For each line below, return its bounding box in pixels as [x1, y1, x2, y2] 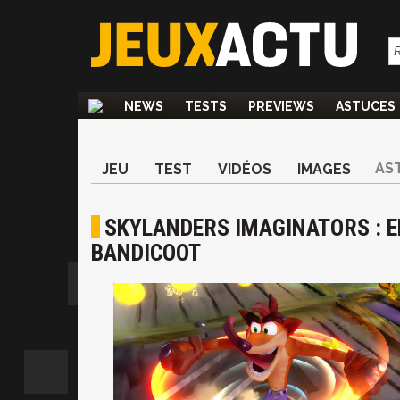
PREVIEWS [248, 99, 314, 113]
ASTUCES [336, 99, 396, 113]
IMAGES [297, 161, 351, 178]
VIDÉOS [218, 161, 271, 178]
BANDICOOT [91, 239, 201, 266]
